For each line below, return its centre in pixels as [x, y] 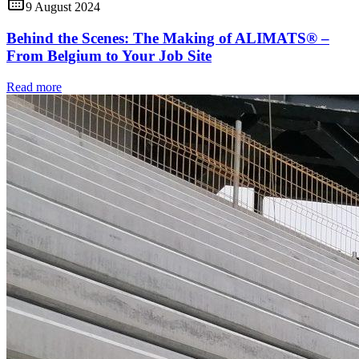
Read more [34, 87]
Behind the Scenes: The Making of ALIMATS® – [168, 38]
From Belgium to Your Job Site [109, 56]
